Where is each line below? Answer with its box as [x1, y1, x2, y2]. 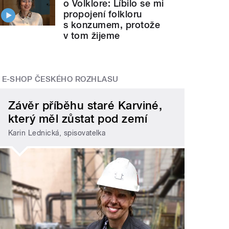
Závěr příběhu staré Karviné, [8, 98, 163, 112]
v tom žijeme [63, 30, 120, 41]
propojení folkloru [63, 9, 142, 20]
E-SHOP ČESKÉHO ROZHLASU [2, 75, 119, 84]
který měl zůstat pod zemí [8, 111, 148, 125]
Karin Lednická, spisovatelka [8, 129, 106, 138]
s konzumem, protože [63, 19, 161, 31]
